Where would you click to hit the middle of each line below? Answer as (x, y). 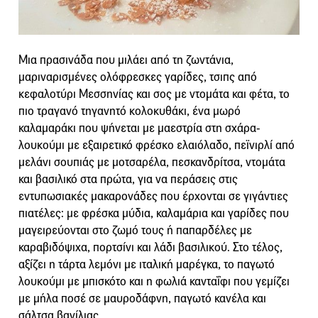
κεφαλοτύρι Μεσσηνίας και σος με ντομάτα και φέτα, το (154, 94)
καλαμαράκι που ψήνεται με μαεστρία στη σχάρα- (139, 128)
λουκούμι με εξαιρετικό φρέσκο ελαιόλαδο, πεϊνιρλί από (157, 146)
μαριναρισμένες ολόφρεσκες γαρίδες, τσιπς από (138, 77)
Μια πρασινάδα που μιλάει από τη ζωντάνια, (126, 60)
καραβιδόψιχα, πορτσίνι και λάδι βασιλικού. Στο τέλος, (150, 248)
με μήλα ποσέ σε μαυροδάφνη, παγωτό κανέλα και (142, 299)
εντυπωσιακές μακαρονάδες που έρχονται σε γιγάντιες (153, 197)
